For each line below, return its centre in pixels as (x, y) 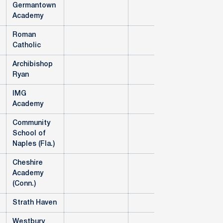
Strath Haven (35, 203)
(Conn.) (24, 184)
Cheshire (28, 163)
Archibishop (33, 64)
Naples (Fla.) (34, 144)
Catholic (27, 46)
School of (29, 134)
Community (31, 123)
